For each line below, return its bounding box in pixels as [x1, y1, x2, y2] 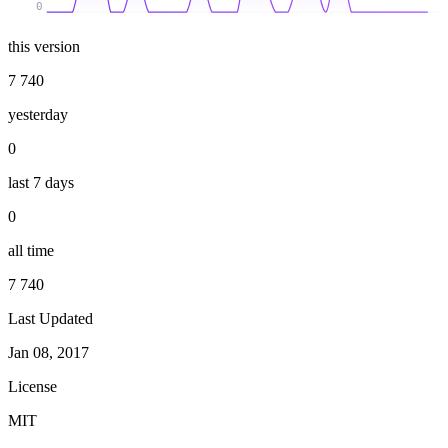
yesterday [8, 105, 68, 123]
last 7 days [8, 173, 74, 191]
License [8, 377, 57, 395]
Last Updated [8, 309, 93, 327]
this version [8, 37, 80, 55]
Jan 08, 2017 [8, 343, 89, 361]
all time [8, 241, 54, 259]
